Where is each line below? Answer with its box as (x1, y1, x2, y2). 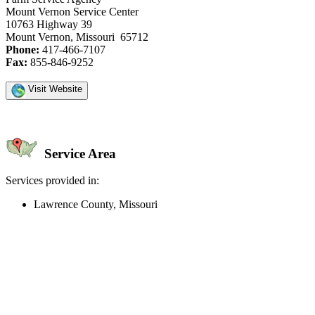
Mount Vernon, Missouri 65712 (6, 30, 148, 43)
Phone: (6, 43, 39, 56)
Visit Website (25, 83, 82, 94)
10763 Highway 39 (6, 18, 92, 30)
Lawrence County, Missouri (34, 198, 157, 211)
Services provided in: (6, 174, 99, 187)
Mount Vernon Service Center (6, 5, 139, 18)
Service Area (41, 146, 116, 161)
